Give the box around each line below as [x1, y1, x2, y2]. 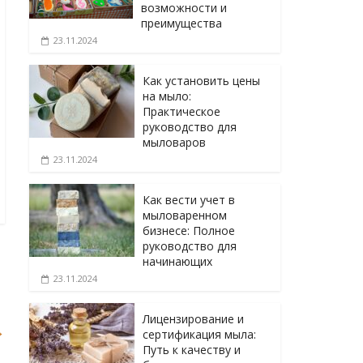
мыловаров [143, 134, 206, 150]
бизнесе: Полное [143, 222, 235, 238]
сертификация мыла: [143, 326, 256, 342]
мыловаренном [143, 207, 227, 223]
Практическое [143, 103, 220, 119]
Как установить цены [143, 72, 260, 88]
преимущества [141, 15, 222, 31]
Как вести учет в [143, 191, 235, 207]
